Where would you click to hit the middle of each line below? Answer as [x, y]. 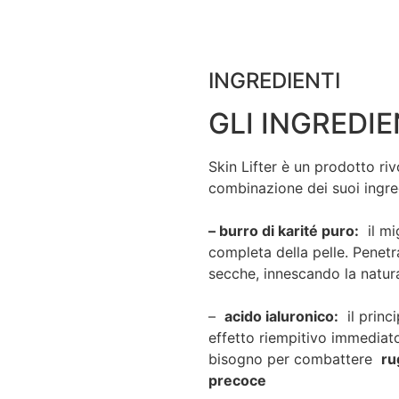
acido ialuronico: [281, 317]
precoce [237, 381]
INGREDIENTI [274, 81]
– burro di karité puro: [284, 231]
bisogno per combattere [295, 359]
